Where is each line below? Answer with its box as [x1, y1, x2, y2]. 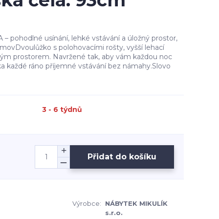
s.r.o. [105, 209, 123, 217]
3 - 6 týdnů [42, 105, 82, 114]
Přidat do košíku [88, 152, 156, 161]
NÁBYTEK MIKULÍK [105, 199, 168, 207]
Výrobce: [72, 199, 101, 207]
